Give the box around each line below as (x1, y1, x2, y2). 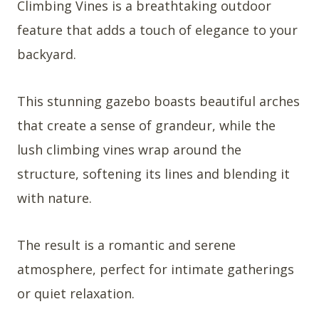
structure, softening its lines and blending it (17, 165, 290, 183)
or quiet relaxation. (17, 285, 135, 303)
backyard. (17, 46, 76, 63)
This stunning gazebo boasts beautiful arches (17, 93, 300, 110)
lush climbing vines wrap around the (17, 141, 241, 159)
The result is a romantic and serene (17, 236, 236, 254)
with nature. (17, 189, 92, 207)
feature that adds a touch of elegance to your (17, 21, 298, 39)
